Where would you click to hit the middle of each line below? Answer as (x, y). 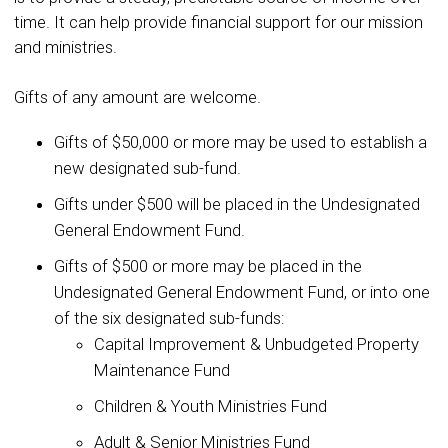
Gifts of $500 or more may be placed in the (208, 265)
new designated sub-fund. (147, 167)
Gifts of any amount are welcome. (137, 96)
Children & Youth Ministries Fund (210, 405)
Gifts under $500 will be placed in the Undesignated (237, 203)
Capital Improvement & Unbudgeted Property (256, 343)
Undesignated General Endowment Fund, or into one (242, 291)
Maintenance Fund (162, 369)
